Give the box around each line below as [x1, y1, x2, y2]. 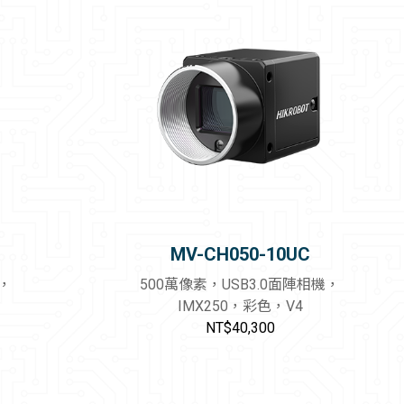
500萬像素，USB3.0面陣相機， [140, 276, 341, 294]
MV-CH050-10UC [170, 243, 310, 266]
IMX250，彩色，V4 [177, 298, 303, 316]
